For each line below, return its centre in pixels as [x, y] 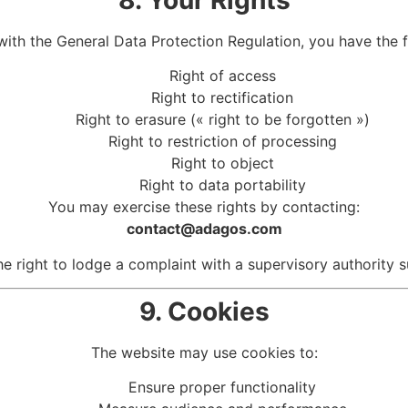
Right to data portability [222, 185]
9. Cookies [204, 311]
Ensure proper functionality [222, 388]
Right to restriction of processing [222, 142]
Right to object [222, 163]
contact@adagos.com [204, 229]
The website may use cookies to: [204, 352]
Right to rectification [222, 98]
